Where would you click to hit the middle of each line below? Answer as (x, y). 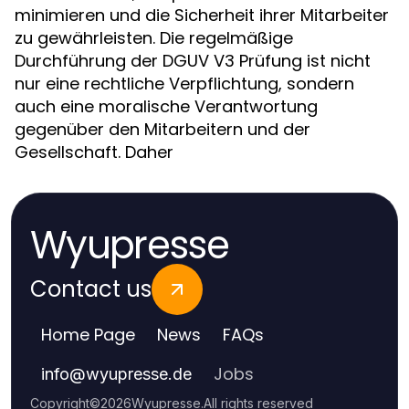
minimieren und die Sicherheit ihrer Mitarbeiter (202, 15)
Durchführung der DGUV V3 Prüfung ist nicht (193, 61)
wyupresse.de (139, 374)
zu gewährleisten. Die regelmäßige (154, 38)
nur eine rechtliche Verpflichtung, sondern (184, 84)
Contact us (91, 289)
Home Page (88, 335)
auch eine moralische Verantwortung (166, 106)
